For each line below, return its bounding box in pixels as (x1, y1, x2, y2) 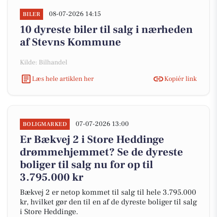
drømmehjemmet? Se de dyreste (20, 145, 183, 159)
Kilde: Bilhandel (20, 58, 67, 67)
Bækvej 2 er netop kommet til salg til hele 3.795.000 (20, 187, 196, 197)
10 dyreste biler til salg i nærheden (20, 23, 193, 36)
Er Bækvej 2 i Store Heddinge (20, 133, 164, 146)
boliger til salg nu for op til (20, 158, 153, 171)
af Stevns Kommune (20, 35, 121, 49)
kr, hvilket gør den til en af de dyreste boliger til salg (20, 197, 197, 207)
